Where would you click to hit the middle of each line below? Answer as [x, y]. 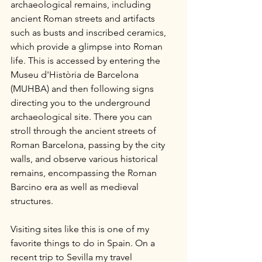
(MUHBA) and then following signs [83, 89]
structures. [32, 201]
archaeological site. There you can [82, 117]
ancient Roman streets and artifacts [84, 18]
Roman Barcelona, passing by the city [89, 145]
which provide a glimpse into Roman [88, 46]
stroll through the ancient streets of [85, 131]
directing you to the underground [82, 103]
